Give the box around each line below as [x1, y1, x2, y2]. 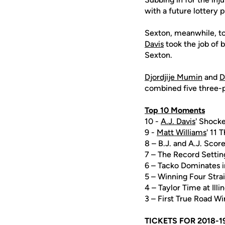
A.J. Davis [161, 117, 195, 126]
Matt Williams [157, 128, 206, 137]
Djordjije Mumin [145, 72, 202, 82]
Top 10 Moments [145, 105, 205, 115]
